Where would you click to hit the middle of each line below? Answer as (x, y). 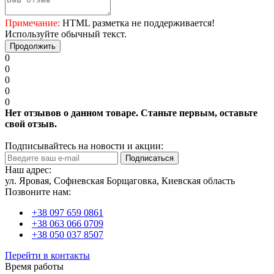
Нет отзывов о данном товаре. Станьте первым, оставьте (131, 113)
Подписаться (150, 158)
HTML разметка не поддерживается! (137, 23)
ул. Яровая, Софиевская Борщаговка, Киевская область (120, 180)
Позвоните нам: (38, 191)
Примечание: (32, 23)
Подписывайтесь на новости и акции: (84, 146)
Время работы (34, 266)
